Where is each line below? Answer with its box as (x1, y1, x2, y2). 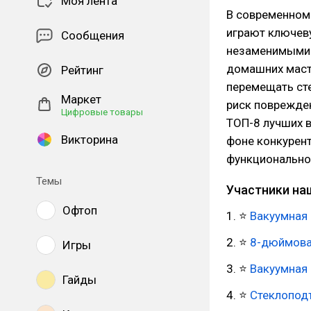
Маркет (61, 92, 101, 106)
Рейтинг (61, 63, 103, 77)
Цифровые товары (61, 107, 143, 117)
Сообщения (61, 28, 124, 42)
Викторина (61, 133, 118, 146)
